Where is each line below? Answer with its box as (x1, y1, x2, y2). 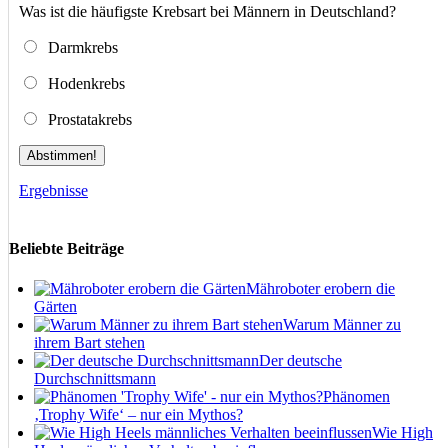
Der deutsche (259, 351, 342, 369)
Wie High (372, 423, 433, 441)
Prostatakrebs (40, 111, 132, 129)
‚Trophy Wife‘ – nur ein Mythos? (34, 405, 243, 423)
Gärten (34, 297, 77, 315)
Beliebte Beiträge (9, 240, 124, 258)
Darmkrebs (40, 39, 118, 57)
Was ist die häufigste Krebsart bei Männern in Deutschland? (19, 3, 396, 21)
